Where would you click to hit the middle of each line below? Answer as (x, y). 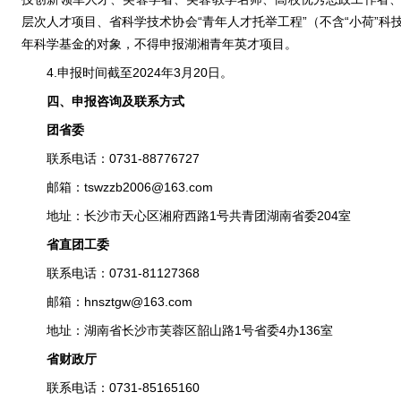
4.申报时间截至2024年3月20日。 (140, 73)
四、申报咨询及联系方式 (115, 101)
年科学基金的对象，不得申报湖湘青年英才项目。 (159, 44)
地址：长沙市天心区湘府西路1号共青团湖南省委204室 (199, 216)
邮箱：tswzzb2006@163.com (130, 187)
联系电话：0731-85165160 (123, 388)
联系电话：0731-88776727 (123, 158)
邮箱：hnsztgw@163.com (119, 302)
